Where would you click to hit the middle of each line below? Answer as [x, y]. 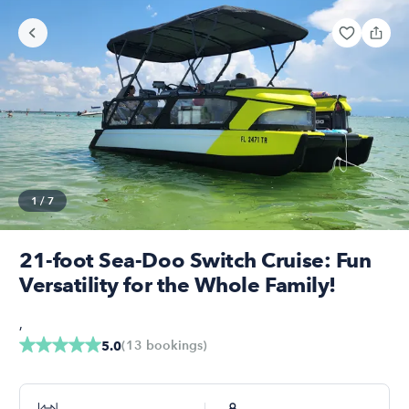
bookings [173, 346]
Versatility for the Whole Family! [178, 285]
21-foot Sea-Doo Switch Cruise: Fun [195, 260]
